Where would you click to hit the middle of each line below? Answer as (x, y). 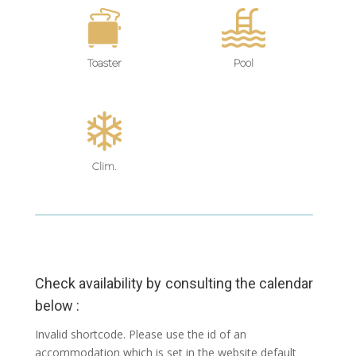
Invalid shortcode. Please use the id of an (140, 335)
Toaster (104, 63)
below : (57, 306)
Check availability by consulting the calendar (174, 284)
